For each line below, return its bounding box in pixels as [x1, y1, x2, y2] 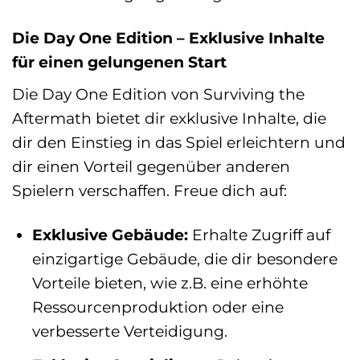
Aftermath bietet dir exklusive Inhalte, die [12, 108, 326, 129]
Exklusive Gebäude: [31, 224, 188, 244]
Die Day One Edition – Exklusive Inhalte [12, 28, 325, 48]
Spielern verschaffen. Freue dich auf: [12, 181, 287, 201]
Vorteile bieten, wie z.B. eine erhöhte [31, 272, 308, 292]
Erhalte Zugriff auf [187, 224, 330, 244]
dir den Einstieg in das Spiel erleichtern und [12, 133, 346, 153]
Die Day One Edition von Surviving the [12, 84, 305, 104]
